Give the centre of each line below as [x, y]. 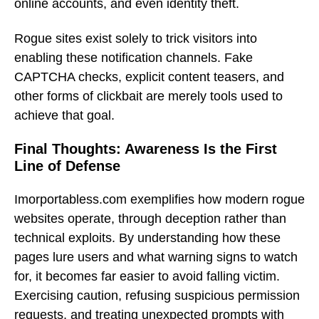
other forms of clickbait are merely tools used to [148, 96]
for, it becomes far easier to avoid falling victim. [147, 276]
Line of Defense [67, 166]
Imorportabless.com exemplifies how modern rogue [159, 199]
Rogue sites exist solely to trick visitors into [136, 38]
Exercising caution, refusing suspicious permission [157, 295]
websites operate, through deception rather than [150, 218]
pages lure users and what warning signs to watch [156, 257]
